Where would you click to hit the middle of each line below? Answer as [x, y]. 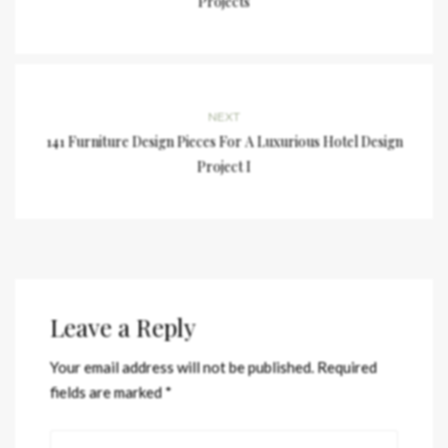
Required [347, 367]
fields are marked [107, 392]
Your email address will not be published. [182, 367]
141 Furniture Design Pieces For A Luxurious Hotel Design [224, 142]
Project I [224, 167]
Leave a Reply [123, 327]
